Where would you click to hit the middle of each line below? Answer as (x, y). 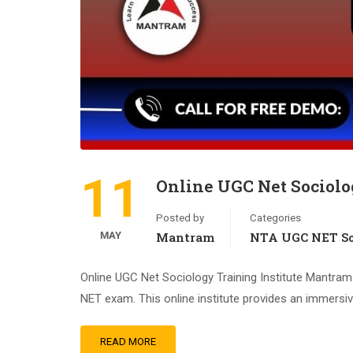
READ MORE (128, 342)
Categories (275, 218)
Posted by (180, 218)
